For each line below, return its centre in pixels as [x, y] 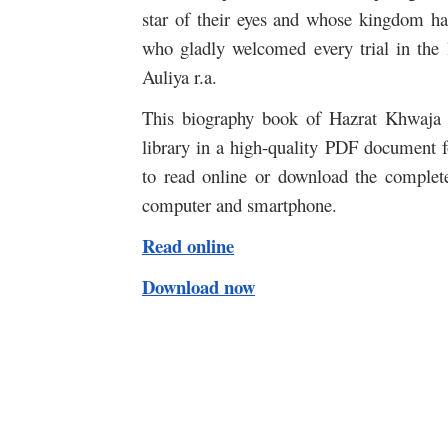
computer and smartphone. [239, 205]
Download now [198, 287]
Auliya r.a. [179, 77]
